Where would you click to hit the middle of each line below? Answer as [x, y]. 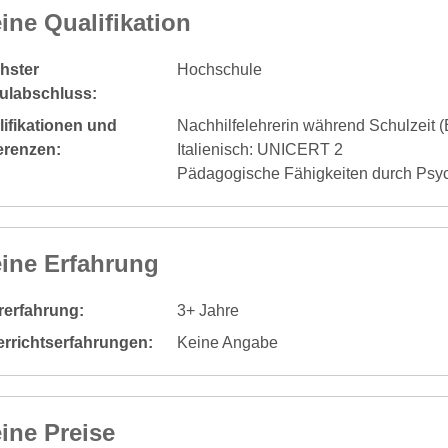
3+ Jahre [207, 310]
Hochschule [219, 69]
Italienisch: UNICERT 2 [259, 149]
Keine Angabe [227, 342]
